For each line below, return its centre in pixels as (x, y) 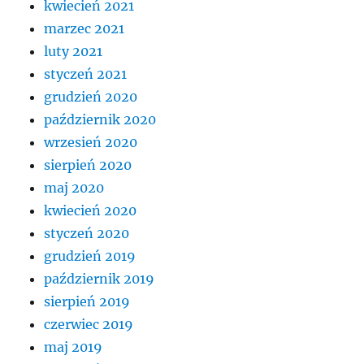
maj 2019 (74, 347)
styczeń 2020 (87, 234)
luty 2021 (74, 52)
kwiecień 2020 (91, 211)
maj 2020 (74, 188)
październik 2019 (100, 279)
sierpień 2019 (87, 302)
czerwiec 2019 (89, 325)
